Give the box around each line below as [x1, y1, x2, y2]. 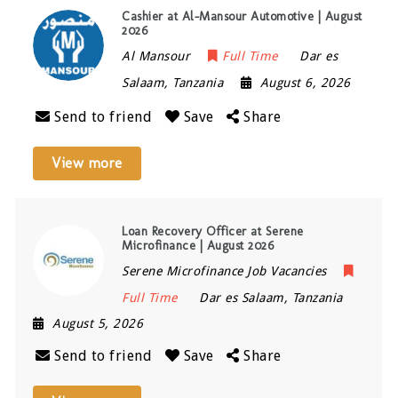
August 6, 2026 [259, 76, 351, 91]
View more [52, 155, 123, 172]
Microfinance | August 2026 [122, 238, 275, 254]
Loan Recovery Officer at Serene [122, 224, 304, 240]
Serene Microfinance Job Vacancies [122, 264, 327, 279]
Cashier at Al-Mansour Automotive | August [122, 9, 362, 25]
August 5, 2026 [52, 316, 144, 331]
